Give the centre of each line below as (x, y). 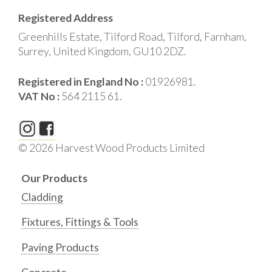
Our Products (54, 178)
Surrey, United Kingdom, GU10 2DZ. (102, 51)
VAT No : (40, 97)
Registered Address (66, 18)
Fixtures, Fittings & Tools (80, 222)
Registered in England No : (82, 82)
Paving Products (60, 247)
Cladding (42, 197)
